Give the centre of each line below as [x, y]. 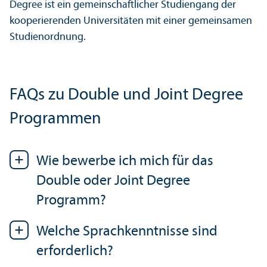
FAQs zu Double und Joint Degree [126, 96]
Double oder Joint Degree [113, 181]
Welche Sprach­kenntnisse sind [127, 232]
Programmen [55, 119]
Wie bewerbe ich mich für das [125, 162]
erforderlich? [75, 252]
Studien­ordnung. [48, 38]
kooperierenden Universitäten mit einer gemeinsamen [131, 21]
